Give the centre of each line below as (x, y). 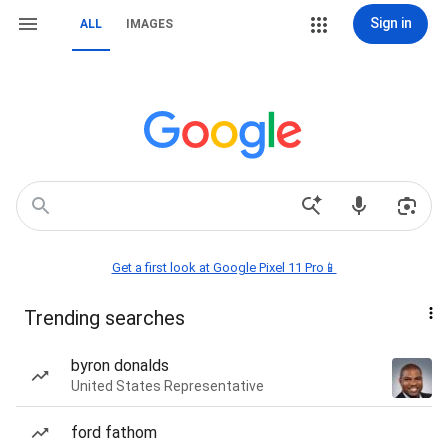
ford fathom (114, 432)
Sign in (390, 23)
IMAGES (149, 24)
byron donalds (120, 365)
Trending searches (104, 318)
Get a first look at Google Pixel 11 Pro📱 (224, 267)
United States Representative (167, 386)
